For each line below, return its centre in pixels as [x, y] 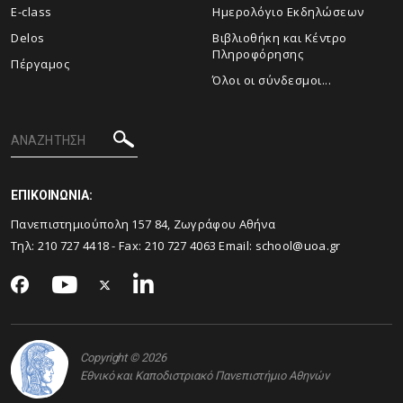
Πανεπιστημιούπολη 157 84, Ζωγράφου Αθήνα [145, 224]
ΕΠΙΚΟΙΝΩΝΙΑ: [52, 195]
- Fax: [127, 246]
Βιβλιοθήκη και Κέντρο [280, 38]
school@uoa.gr [298, 246]
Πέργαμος [40, 64]
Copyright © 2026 [123, 357]
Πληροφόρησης [258, 54]
